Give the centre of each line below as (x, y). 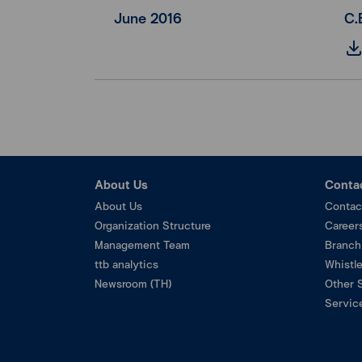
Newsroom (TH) (133, 283)
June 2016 (148, 18)
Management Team (142, 244)
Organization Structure (153, 225)
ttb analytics (126, 264)
